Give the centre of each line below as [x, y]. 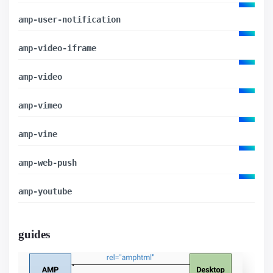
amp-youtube [45, 191]
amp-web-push [48, 162]
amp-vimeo [40, 105]
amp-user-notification [69, 19]
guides [34, 234]
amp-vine [38, 134]
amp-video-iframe [57, 48]
